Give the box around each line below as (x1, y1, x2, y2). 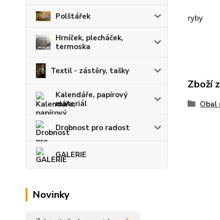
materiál (55, 98, 87, 109)
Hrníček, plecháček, (55, 32, 123, 43)
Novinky (32, 188, 70, 201)
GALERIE (55, 149, 86, 160)
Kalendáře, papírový (55, 89, 128, 100)
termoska (55, 41, 90, 52)
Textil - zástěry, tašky (50, 65, 129, 76)
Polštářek (55, 11, 90, 21)
